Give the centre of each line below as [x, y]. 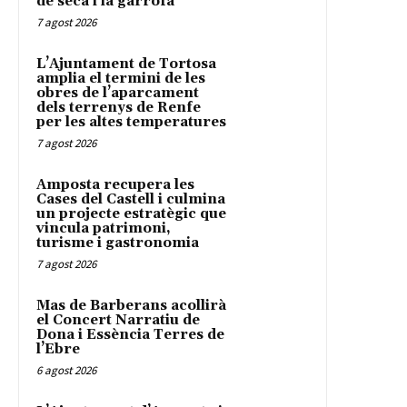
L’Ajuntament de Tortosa [126, 64]
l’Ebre [58, 349]
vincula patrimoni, [104, 228]
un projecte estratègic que [131, 213]
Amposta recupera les [115, 184]
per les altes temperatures [131, 122]
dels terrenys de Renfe [119, 107]
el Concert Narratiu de [118, 320]
